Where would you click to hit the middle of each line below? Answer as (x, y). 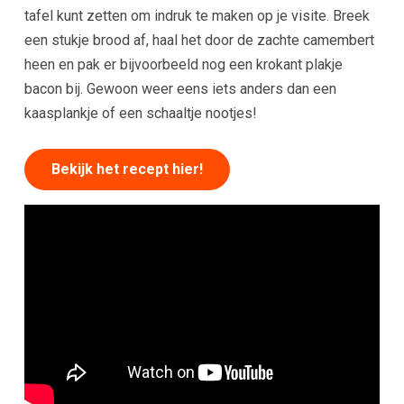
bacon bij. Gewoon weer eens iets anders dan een (180, 89)
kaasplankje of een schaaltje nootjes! (140, 113)
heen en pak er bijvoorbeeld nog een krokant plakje (183, 64)
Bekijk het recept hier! (127, 169)
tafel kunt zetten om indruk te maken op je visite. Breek (197, 16)
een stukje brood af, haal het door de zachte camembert (199, 40)
